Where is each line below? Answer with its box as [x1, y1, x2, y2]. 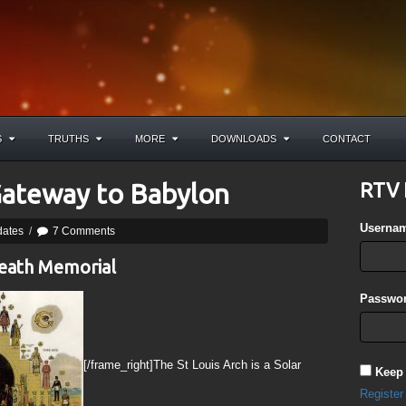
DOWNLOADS [211, 133, 276, 144]
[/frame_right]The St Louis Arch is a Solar [83, 357, 301, 372]
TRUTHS [48, 133, 89, 144]
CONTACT [323, 133, 371, 144]
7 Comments [53, 225, 115, 237]
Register [360, 387, 404, 401]
